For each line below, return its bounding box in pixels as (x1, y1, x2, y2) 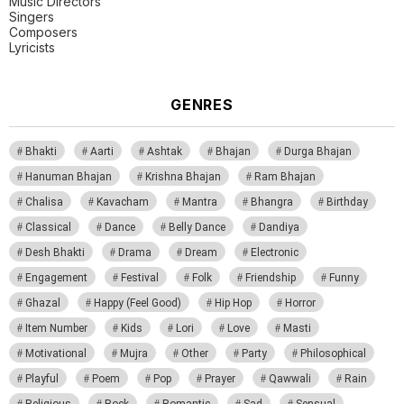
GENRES (170, 95, 234, 114)
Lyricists (9, 39, 55, 55)
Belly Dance (169, 220, 225, 234)
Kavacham (96, 195, 149, 208)
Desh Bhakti (25, 245, 85, 259)
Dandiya (259, 220, 299, 234)
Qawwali (269, 372, 311, 385)
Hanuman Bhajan (25, 170, 112, 183)
